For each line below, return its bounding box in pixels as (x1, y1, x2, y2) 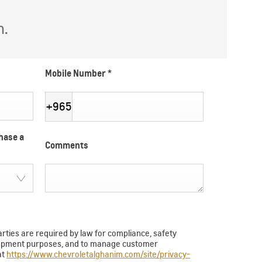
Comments (45, 139, 88, 151)
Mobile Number (45, 67, 108, 80)
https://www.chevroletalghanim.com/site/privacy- (6, 249, 190, 260)
